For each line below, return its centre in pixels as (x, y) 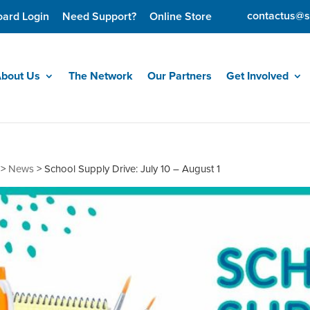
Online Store (181, 16)
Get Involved (257, 76)
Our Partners (179, 76)
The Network (100, 76)
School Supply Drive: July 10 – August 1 (133, 169)
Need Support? (100, 16)
